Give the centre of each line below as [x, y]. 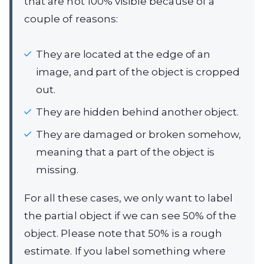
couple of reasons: [71, 19]
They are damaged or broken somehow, [139, 135]
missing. [57, 170]
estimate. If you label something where [125, 251]
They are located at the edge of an [123, 55]
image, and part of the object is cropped [138, 72]
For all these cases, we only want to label [129, 198]
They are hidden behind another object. [138, 112]
